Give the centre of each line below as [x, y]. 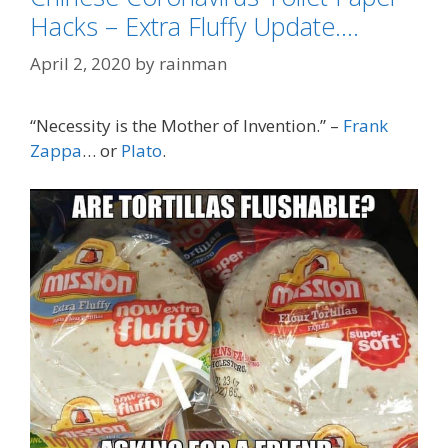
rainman [193, 64]
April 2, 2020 [80, 64]
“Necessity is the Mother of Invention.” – [186, 126]
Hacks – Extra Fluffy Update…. [194, 25]
